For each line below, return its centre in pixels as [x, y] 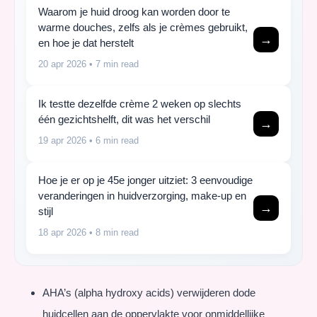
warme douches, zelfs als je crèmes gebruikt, [143, 28]
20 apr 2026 [62, 64]
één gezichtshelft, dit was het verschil [124, 120]
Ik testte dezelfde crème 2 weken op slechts [140, 104]
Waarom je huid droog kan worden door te [134, 12]
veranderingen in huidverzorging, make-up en [142, 196]
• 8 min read [113, 233]
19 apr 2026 [62, 141]
